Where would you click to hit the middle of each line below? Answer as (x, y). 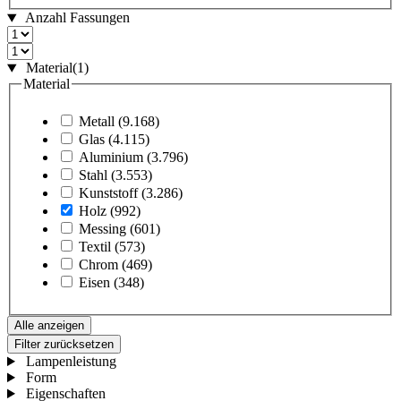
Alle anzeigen (49, 326)
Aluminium (111, 158)
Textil (95, 247)
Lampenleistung (71, 362)
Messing (102, 229)
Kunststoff (108, 193)
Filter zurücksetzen (64, 345)
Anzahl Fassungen (77, 18)
